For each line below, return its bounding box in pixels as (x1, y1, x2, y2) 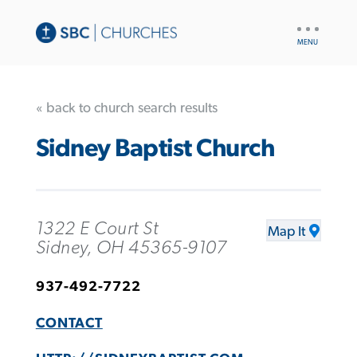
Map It (268, 224, 306, 239)
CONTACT (35, 316, 103, 331)
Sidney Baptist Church (35, 136, 275, 162)
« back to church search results (35, 100, 218, 116)
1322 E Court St (35, 218, 159, 238)
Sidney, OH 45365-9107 (35, 237, 227, 257)
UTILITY (293, 18, 332, 29)
